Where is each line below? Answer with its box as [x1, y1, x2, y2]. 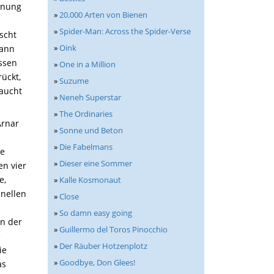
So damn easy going [59, 207, 132, 218]
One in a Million [59, 59, 116, 70]
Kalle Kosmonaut [59, 174, 121, 185]
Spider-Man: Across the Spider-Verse [59, 26, 191, 37]
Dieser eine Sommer [59, 158, 132, 169]
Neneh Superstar [59, 92, 121, 103]
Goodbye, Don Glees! [59, 257, 135, 268]
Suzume [59, 75, 89, 86]
